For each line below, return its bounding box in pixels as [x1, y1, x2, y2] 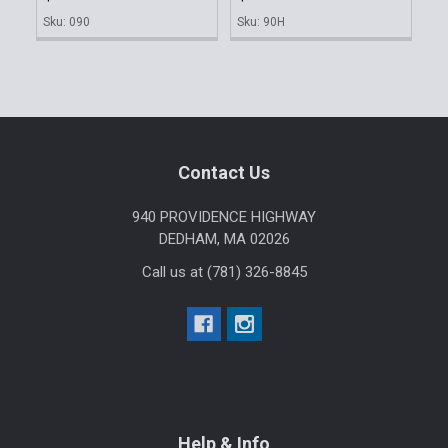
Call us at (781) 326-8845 [141, 263, 307, 282]
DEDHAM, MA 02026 [158, 230, 290, 249]
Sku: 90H [237, 15, 285, 30]
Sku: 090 [43, 15, 90, 30]
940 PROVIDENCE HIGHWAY [132, 208, 316, 227]
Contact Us [178, 161, 270, 183]
